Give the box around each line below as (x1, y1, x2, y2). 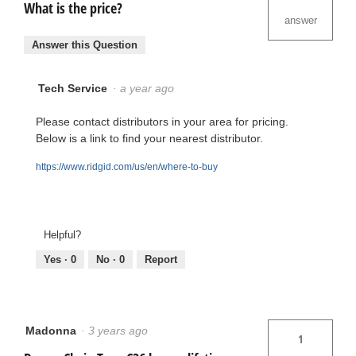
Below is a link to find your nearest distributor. (36, 131, 263, 145)
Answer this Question (32, 38, 137, 51)
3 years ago (88, 324, 154, 338)
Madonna (25, 324, 76, 338)
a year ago (120, 81, 180, 95)
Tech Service (38, 81, 107, 95)
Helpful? (44, 229, 81, 242)
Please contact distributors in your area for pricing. (36, 114, 288, 128)
